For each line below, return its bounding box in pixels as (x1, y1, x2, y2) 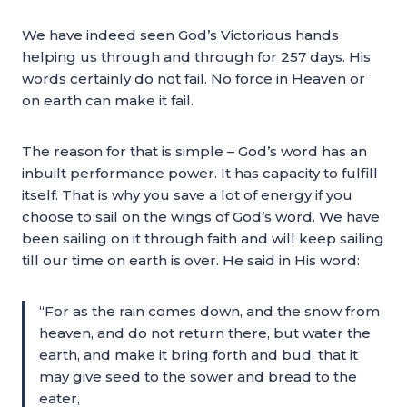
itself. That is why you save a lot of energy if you (22, 186, 352, 203)
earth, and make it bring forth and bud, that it (39, 346, 358, 363)
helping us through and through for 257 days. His (22, 48, 371, 65)
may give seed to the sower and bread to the (39, 368, 357, 385)
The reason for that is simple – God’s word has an (22, 143, 367, 160)
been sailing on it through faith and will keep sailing (22, 230, 384, 247)
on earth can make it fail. (22, 92, 194, 109)
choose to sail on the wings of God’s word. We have (22, 208, 380, 225)
